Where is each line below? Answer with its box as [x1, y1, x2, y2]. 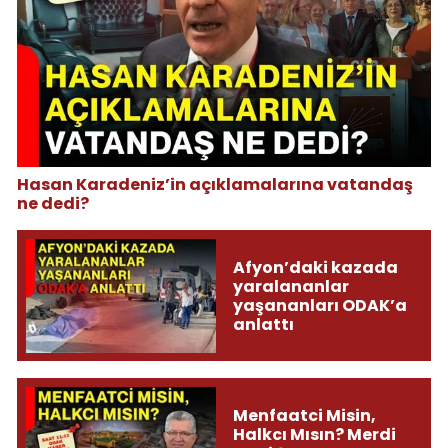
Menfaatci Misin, [232, 403, 376, 427]
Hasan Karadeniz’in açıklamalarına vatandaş [17, 173, 413, 197]
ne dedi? [17, 192, 89, 216]
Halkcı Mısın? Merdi [232, 422, 347, 446]
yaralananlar [232, 274, 349, 298]
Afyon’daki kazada [232, 255, 398, 279]
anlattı [232, 312, 294, 336]
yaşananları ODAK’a [232, 293, 407, 317]
